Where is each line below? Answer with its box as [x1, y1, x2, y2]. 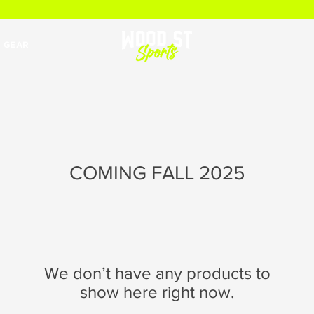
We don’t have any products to [43, 264, 271, 282]
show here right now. [79, 282, 235, 301]
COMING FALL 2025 [69, 162, 245, 184]
